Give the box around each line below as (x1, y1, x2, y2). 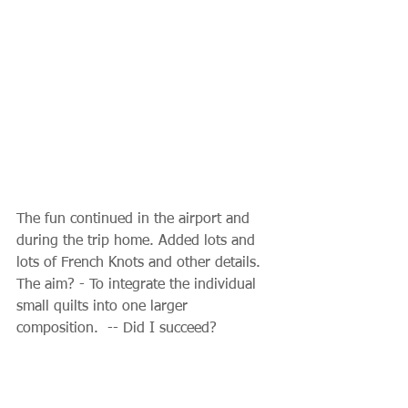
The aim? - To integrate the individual (16, 278, 260, 293)
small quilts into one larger (16, 300, 192, 315)
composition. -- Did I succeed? (16, 321, 217, 337)
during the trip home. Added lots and (16, 234, 260, 250)
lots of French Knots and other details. (16, 256, 265, 271)
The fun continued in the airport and (16, 212, 254, 228)
